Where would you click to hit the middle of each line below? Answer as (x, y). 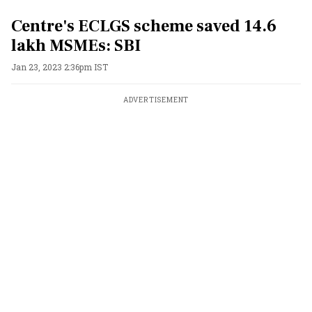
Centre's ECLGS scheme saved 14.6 (144, 26)
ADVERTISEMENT (156, 100)
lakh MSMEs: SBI (76, 46)
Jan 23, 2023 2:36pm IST (60, 67)
